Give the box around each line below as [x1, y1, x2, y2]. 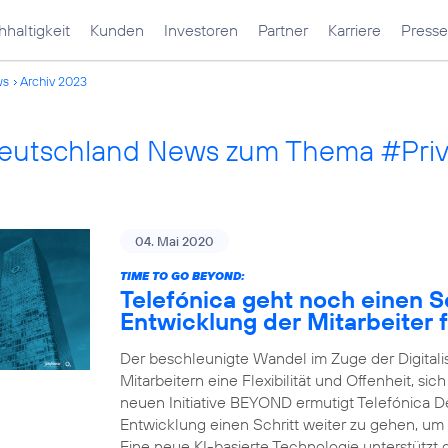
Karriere [328, 20, 381, 40]
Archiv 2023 [20, 73, 87, 89]
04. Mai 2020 [135, 233, 214, 249]
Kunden [90, 20, 144, 40]
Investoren [164, 20, 238, 40]
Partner [258, 20, 308, 40]
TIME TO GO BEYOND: [120, 268, 245, 283]
